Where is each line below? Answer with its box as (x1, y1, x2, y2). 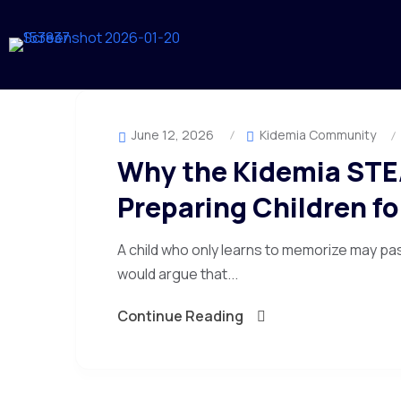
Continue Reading (117, 306, 243, 326)
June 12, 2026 (129, 126, 214, 143)
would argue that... (117, 264, 238, 284)
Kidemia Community (257, 126, 376, 143)
